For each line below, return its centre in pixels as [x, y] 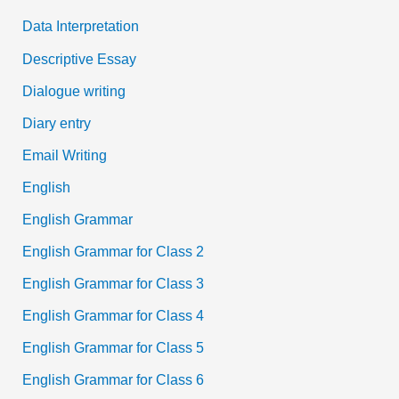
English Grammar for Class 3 [114, 284]
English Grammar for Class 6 [114, 380]
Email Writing [65, 155]
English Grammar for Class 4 [114, 316]
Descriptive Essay [80, 58]
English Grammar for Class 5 [114, 348]
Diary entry [57, 122]
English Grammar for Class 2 [114, 252]
